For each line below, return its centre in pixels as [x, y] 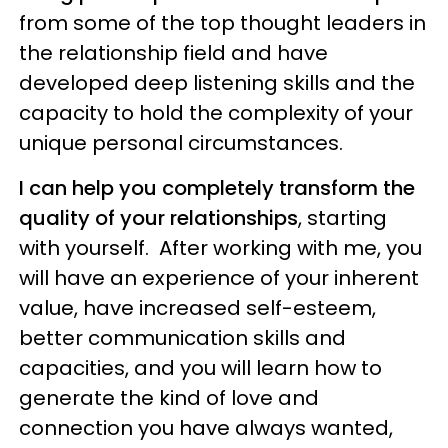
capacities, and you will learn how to [201, 367]
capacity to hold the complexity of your [216, 112]
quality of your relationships [159, 217]
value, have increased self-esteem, [198, 307]
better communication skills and [183, 337]
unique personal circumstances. [181, 142]
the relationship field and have [174, 52]
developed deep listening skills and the [217, 82]
